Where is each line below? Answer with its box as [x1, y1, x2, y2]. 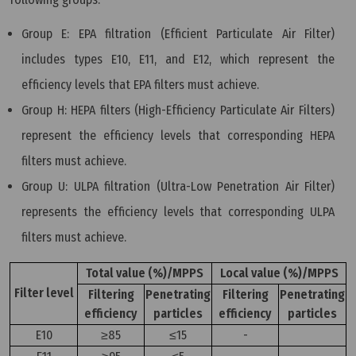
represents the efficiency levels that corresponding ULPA [21, 203, 335, 219]
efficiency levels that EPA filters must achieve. [21, 76, 259, 92]
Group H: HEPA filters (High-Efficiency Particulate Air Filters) [21, 102, 335, 118]
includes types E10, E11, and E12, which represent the [21, 51, 335, 67]
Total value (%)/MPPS [86, 265, 203, 281]
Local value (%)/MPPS [219, 265, 339, 281]
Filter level [14, 284, 74, 300]
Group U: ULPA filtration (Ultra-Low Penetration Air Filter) [21, 178, 335, 194]
